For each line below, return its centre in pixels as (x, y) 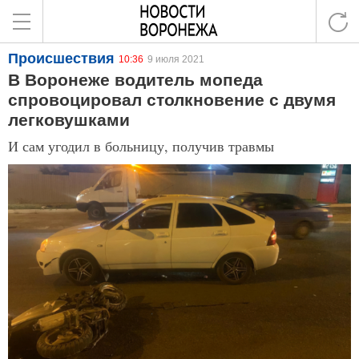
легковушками (69, 120)
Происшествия (61, 58)
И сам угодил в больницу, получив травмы (141, 146)
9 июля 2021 (176, 59)
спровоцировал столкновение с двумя (172, 100)
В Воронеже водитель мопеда (135, 80)
